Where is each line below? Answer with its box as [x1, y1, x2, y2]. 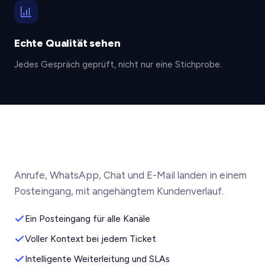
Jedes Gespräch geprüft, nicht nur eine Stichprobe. [14, 59, 222, 70]
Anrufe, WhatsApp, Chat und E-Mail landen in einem [14, 169, 247, 181]
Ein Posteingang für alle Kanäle [25, 213, 150, 224]
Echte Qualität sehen [14, 37, 121, 50]
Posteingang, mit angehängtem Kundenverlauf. [14, 185, 224, 197]
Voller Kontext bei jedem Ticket [25, 233, 156, 244]
